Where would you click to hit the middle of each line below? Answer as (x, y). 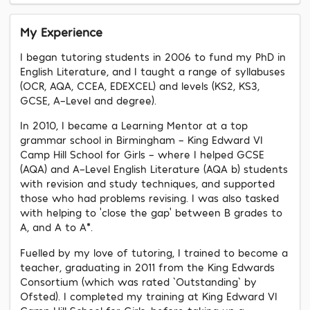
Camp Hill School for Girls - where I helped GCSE (142, 155)
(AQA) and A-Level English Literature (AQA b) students (154, 169)
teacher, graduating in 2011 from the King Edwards (147, 267)
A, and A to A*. (56, 227)
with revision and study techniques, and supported (147, 184)
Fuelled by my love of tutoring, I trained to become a (154, 252)
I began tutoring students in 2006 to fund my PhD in (153, 57)
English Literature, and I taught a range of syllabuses (153, 72)
